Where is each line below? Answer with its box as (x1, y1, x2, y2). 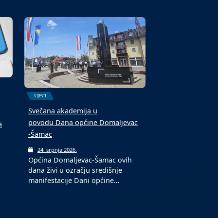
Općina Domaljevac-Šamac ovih (28, 155, 132, 165)
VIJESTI (34, 92, 47, 98)
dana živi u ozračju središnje (28, 165, 123, 175)
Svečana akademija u (28, 106, 98, 116)
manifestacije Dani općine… (28, 176, 120, 185)
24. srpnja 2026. (37, 146, 77, 154)
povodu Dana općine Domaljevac (28, 118, 138, 127)
